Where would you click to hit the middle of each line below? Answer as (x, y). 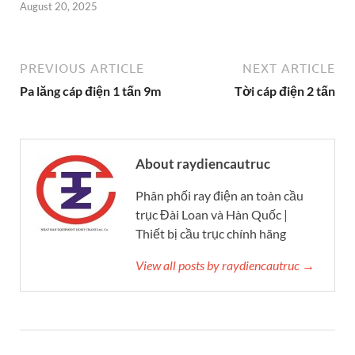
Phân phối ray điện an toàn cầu (219, 195)
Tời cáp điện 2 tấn (285, 90)
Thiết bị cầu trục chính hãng (211, 233)
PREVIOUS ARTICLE (82, 68)
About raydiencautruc (203, 163)
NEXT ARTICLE (289, 68)
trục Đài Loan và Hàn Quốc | (212, 214)
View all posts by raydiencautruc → (225, 265)
